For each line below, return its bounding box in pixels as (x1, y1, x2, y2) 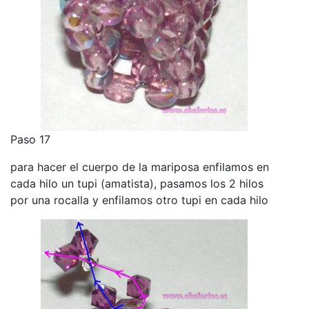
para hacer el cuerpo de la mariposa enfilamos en (10, 159, 269, 174)
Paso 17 (10, 132, 50, 146)
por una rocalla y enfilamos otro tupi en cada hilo (10, 192, 268, 207)
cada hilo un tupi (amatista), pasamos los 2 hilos (10, 176, 263, 190)
